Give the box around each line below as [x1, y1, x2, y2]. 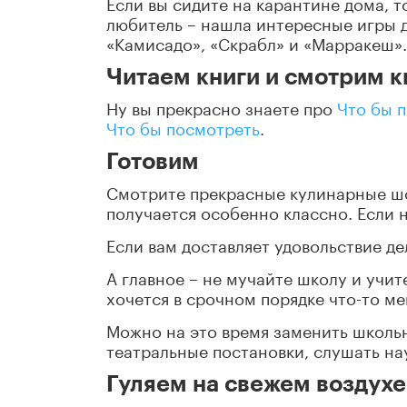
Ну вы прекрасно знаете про [106, 94, 337, 120]
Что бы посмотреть [106, 114, 260, 140]
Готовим [106, 151, 199, 174]
